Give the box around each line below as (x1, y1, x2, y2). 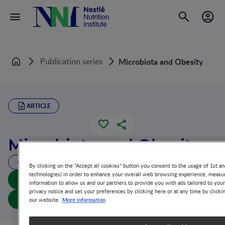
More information (62, 195, 105, 203)
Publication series (40, 55, 102, 67)
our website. (29, 195, 60, 203)
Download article (81, 193, 143, 205)
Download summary (77, 174, 148, 185)
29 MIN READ (27, 158, 65, 166)
